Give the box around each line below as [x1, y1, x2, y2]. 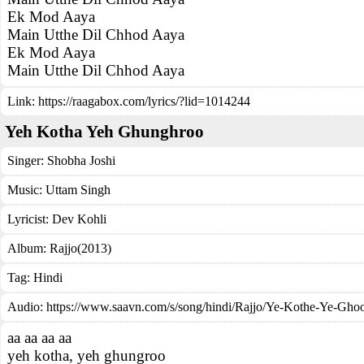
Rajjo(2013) [50, 241, 111, 255]
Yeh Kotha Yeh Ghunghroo [5, 122, 204, 141]
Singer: [7, 154, 47, 167]
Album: [7, 241, 50, 255]
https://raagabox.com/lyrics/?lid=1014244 [38, 94, 250, 108]
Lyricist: [7, 212, 52, 226]
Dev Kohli [52, 212, 106, 226]
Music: [7, 183, 45, 197]
